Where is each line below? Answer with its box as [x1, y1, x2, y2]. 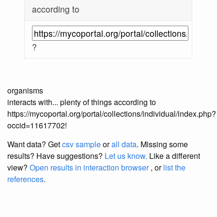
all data [111, 139, 137, 150]
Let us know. [105, 150, 147, 162]
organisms [7, 85, 43, 96]
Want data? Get [7, 139, 62, 150]
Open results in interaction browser [30, 162, 149, 173]
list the [163, 162, 186, 173]
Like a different [147, 150, 200, 162]
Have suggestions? [36, 150, 105, 162]
